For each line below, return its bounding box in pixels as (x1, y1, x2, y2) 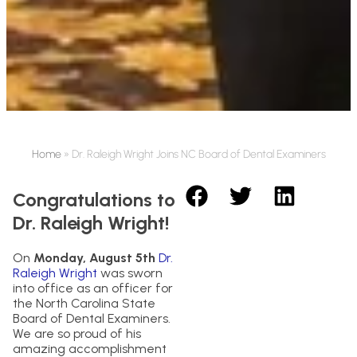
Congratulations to (13, 187, 175, 211)
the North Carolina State (13, 295, 155, 311)
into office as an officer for (13, 280, 173, 296)
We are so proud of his (13, 325, 141, 341)
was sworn (97, 265, 163, 280)
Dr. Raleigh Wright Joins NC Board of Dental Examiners (71, 147, 326, 161)
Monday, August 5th (33, 249, 155, 265)
